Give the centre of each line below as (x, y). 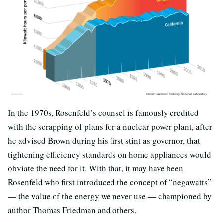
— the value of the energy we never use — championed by (110, 196)
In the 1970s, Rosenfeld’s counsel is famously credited (103, 112)
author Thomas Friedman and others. (72, 210)
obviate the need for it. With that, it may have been (96, 168)
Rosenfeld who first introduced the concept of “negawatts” (110, 182)
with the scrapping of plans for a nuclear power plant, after (110, 126)
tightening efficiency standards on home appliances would (110, 154)
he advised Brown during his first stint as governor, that (104, 140)
